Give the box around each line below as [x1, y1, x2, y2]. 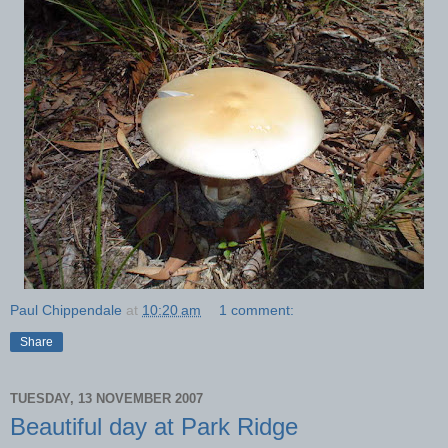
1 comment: [219, 301, 295, 318]
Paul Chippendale [10, 301, 122, 318]
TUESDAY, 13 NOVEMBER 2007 [10, 391, 203, 407]
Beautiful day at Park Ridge [10, 412, 298, 440]
